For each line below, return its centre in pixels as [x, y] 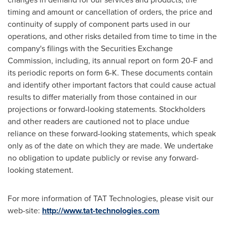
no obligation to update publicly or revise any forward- [103, 158]
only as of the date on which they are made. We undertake [110, 146]
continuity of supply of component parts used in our [99, 24]
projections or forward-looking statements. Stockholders [106, 109]
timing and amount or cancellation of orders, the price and [110, 12]
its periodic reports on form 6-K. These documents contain [110, 73]
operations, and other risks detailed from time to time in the [112, 36]
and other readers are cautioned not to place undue [99, 121]
